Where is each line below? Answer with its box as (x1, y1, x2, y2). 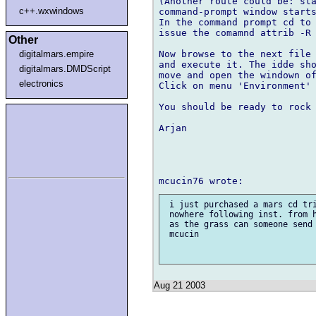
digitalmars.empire (19, 48, 95, 59)
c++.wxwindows (19, 5, 85, 16)
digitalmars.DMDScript (19, 63, 111, 74)
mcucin (164, 229, 199, 240)
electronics (19, 78, 64, 89)
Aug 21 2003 (154, 280, 205, 291)
